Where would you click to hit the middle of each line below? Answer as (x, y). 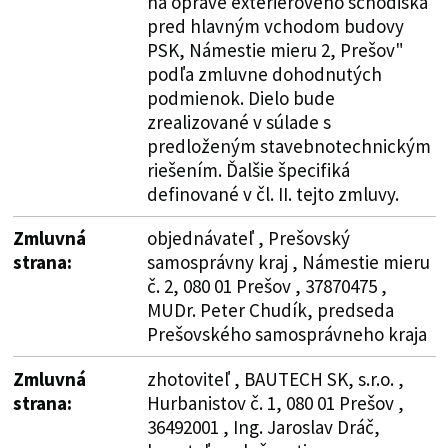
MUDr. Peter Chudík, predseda (270, 309)
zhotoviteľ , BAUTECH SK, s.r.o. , (275, 378)
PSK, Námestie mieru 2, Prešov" (275, 49)
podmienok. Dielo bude (240, 97)
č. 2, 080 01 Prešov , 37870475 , (266, 285)
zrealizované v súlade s (238, 121)
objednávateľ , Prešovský (248, 237)
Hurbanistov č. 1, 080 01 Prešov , (275, 402)
